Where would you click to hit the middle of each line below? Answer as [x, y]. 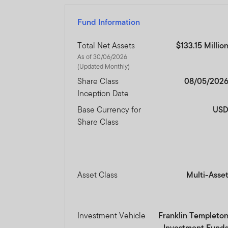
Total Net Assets [106, 46]
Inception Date [103, 94]
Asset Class [98, 175]
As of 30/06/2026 [103, 57]
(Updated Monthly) [104, 67]
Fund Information [109, 22]
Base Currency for [109, 110]
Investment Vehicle [112, 216]
